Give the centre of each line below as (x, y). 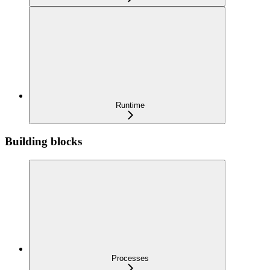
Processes (130, 258)
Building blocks (43, 142)
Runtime (130, 105)
